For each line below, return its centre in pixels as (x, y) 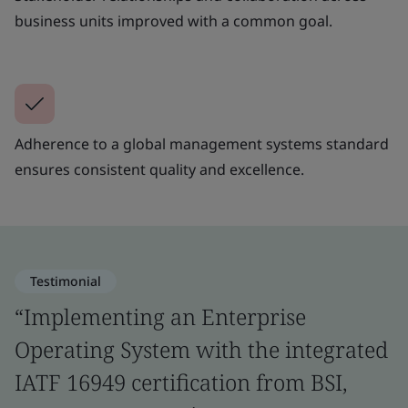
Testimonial (66, 280)
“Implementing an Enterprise (160, 316)
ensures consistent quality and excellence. (159, 169)
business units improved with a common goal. (173, 20)
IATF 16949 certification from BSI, (181, 382)
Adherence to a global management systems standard (202, 143)
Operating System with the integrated (201, 349)
